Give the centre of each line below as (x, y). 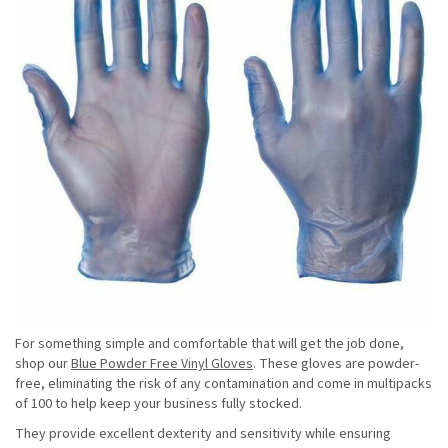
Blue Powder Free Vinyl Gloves (162, 364)
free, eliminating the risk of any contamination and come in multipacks (223, 384)
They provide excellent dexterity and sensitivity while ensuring (203, 434)
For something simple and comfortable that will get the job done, (209, 344)
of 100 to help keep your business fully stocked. (160, 404)
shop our (43, 364)
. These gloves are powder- (336, 364)
